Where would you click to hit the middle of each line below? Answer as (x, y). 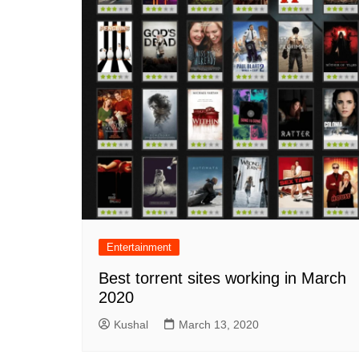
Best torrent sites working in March (222, 278)
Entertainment (139, 247)
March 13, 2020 (219, 324)
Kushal (131, 324)
